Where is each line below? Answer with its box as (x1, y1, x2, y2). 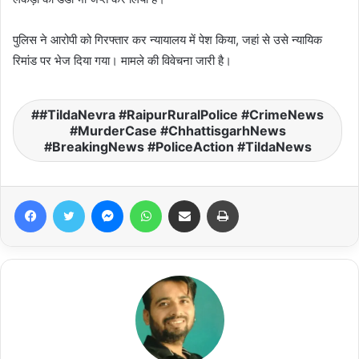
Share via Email (200, 192, 225, 206)
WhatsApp (161, 192, 212, 206)
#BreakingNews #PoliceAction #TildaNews (43, 138, 312, 155)
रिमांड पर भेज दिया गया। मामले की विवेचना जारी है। (13, 52, 232, 68)
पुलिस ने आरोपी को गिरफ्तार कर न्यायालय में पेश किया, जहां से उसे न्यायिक (13, 31, 322, 47)
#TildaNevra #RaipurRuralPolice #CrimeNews (39, 106, 324, 123)
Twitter (84, 192, 119, 206)
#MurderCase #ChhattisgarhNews (69, 122, 286, 139)
